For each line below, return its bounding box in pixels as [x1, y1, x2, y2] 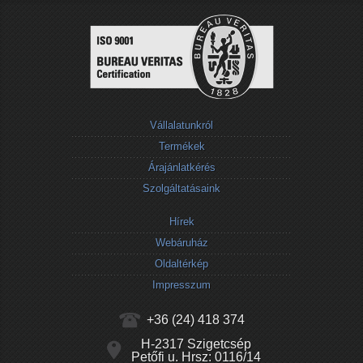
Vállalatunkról [150, 118, 213, 131]
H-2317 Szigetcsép [140, 336, 251, 351]
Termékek [158, 139, 205, 152]
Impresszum [152, 278, 211, 291]
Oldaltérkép [155, 257, 208, 270]
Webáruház [155, 236, 208, 249]
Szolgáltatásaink [143, 181, 220, 194]
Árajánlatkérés [147, 160, 216, 173]
